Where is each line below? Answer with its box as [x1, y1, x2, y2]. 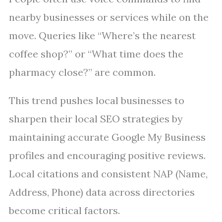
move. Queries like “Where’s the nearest [9, 29, 196, 42]
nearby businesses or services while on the [9, 11, 209, 23]
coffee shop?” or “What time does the [9, 48, 183, 60]
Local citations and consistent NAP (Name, [9, 167, 208, 180]
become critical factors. [9, 204, 120, 217]
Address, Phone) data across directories [9, 186, 195, 198]
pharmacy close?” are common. [9, 66, 156, 78]
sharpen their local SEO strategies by [9, 112, 183, 125]
